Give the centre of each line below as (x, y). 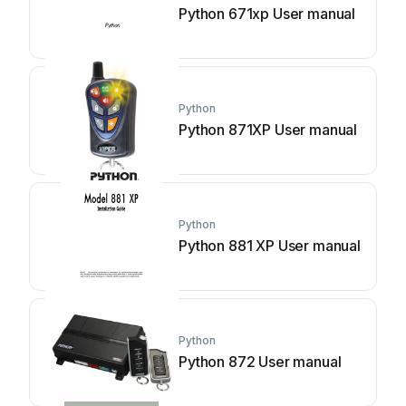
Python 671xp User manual (267, 14)
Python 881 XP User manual (270, 246)
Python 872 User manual (260, 362)
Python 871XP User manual (268, 130)
